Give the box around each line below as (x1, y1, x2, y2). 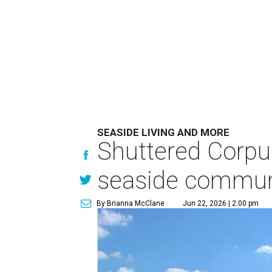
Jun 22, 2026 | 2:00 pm (183, 199, 259, 208)
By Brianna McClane (97, 199, 165, 208)
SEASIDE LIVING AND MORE (97, 126, 230, 138)
